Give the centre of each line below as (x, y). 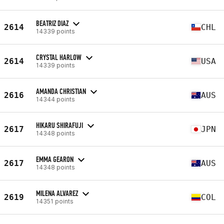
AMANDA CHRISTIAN (61, 91)
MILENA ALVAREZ (57, 193)
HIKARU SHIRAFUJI (59, 125)
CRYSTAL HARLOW (59, 57)
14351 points (55, 201)
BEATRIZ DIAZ (52, 23)
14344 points (55, 99)
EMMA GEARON (55, 159)
